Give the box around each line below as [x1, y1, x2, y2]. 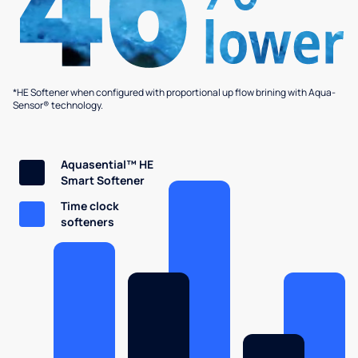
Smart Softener [61, 172, 145, 188]
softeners [61, 213, 114, 229]
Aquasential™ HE [61, 156, 153, 172]
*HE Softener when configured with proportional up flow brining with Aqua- [13, 85, 336, 99]
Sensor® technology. [13, 97, 103, 112]
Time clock [61, 197, 119, 213]
